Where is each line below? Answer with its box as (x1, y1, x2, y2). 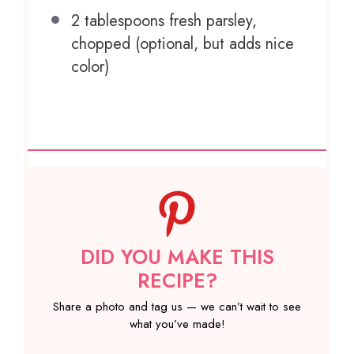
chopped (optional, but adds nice (71, 32, 294, 56)
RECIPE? (137, 266, 217, 296)
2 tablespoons (71, 9, 164, 33)
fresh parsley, (164, 9, 257, 33)
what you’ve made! (129, 314, 225, 333)
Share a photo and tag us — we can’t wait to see (53, 297, 301, 315)
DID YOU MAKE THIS (80, 243, 274, 272)
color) (71, 55, 109, 79)
